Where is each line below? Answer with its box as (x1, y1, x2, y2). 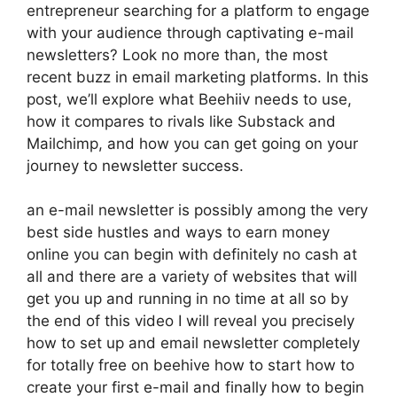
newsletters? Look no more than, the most (27, 45, 328, 64)
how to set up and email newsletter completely (27, 334, 360, 352)
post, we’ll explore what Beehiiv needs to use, (27, 90, 352, 108)
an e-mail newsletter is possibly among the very (27, 201, 368, 219)
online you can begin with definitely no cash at (27, 245, 357, 263)
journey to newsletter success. (27, 156, 244, 175)
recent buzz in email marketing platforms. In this (27, 67, 369, 86)
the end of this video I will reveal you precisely (27, 312, 354, 330)
